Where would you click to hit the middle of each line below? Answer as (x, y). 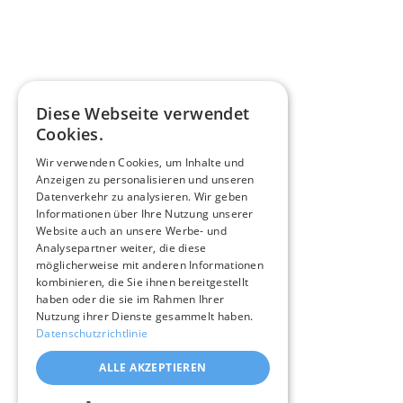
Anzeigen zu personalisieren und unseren (145, 179)
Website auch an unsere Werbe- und (131, 231)
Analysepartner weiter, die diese (121, 248)
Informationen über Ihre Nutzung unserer (145, 214)
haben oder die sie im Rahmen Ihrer (130, 299)
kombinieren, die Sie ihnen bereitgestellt (143, 282)
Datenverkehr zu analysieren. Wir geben (142, 197)
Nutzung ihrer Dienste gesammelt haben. (145, 316)
